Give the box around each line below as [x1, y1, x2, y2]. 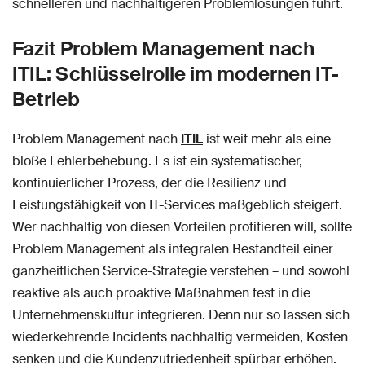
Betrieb [12, 86, 80, 112]
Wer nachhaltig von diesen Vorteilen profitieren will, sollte [12, 218, 352, 236]
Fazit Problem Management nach [12, 36, 314, 62]
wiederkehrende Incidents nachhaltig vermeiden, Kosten [12, 328, 348, 346]
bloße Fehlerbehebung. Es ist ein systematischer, [12, 152, 302, 170]
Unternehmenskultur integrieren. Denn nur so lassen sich [12, 306, 350, 324]
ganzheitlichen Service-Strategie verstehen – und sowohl [12, 262, 350, 280]
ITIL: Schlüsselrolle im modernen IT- [12, 61, 339, 87]
